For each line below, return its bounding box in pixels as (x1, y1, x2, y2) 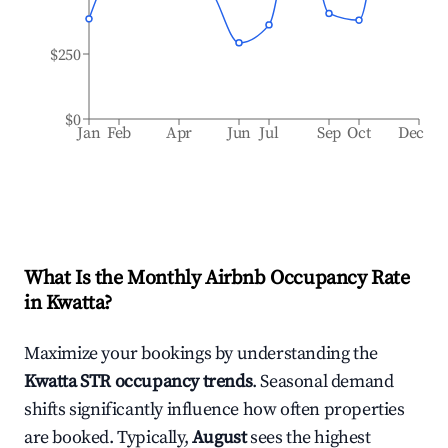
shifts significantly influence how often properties (24, 398, 405, 421)
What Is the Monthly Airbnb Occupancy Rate (24, 266, 410, 291)
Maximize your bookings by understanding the (24, 342, 378, 365)
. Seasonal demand (252, 370, 394, 393)
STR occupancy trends (76, 370, 253, 393)
